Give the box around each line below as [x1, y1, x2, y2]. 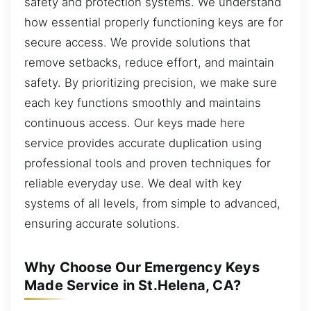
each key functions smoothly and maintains [24, 95, 261, 110]
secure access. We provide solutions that [24, 35, 251, 49]
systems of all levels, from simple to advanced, [24, 196, 280, 210]
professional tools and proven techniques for [24, 155, 271, 170]
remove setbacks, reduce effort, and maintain [24, 55, 274, 69]
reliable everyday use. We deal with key [24, 176, 242, 190]
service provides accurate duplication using [24, 135, 262, 150]
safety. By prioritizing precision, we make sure [24, 75, 277, 90]
